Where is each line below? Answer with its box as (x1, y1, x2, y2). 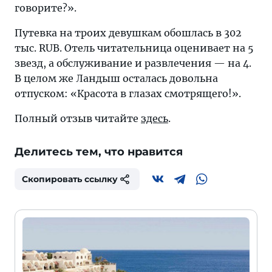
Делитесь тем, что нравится (15, 145, 183, 159)
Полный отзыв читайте (15, 112, 141, 125)
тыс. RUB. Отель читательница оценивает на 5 (15, 42, 254, 55)
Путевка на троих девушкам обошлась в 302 (15, 27, 242, 39)
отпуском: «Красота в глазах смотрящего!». (15, 87, 241, 100)
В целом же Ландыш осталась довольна (15, 72, 218, 85)
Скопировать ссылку (22, 174, 118, 185)
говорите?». (15, 2, 76, 15)
